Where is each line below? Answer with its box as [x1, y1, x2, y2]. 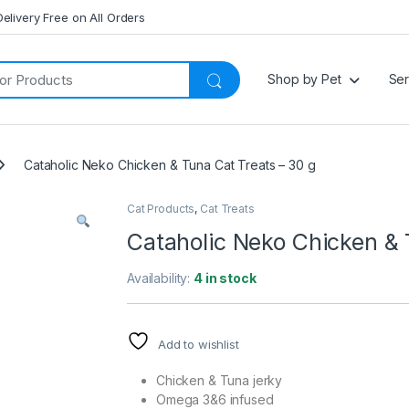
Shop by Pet [267, 71, 341, 88]
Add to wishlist [157, 337, 239, 352]
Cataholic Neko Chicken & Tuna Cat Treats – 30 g [24, 156, 316, 173]
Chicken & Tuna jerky [156, 372, 283, 389]
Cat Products [127, 202, 195, 216]
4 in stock [194, 270, 257, 287]
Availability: [127, 270, 194, 287]
